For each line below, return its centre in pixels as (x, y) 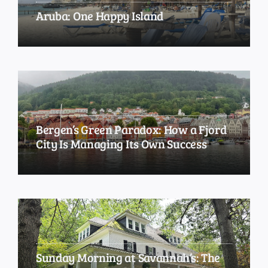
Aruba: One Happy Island (100, 16)
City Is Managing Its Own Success (121, 143)
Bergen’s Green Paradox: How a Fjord (131, 129)
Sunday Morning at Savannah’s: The (128, 257)
